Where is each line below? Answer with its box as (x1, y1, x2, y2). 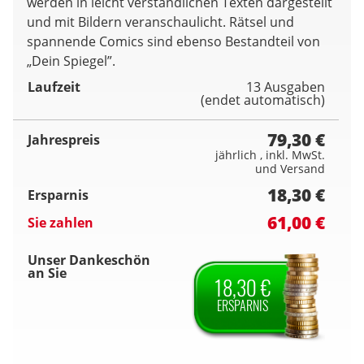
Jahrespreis (28, 131, 100, 149)
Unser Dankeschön (28, 251, 150, 270)
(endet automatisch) (201, 91, 325, 110)
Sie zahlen (28, 214, 93, 232)
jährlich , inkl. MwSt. (215, 147, 325, 163)
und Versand (255, 161, 325, 177)
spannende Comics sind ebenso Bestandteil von (27, 32, 320, 51)
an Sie (28, 264, 67, 283)
